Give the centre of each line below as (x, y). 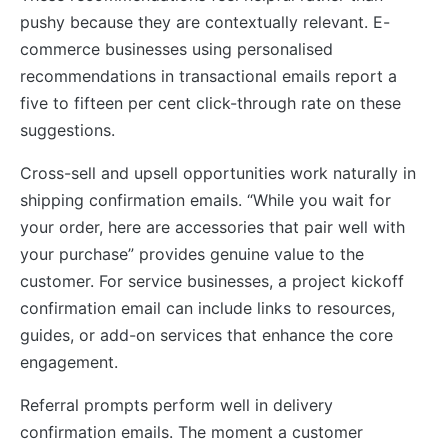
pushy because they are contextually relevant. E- (205, 21)
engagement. (69, 361)
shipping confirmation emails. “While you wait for (205, 199)
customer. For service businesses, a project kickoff (212, 280)
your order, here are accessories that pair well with (212, 226)
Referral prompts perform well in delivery (176, 404)
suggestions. (67, 129)
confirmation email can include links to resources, (207, 307)
